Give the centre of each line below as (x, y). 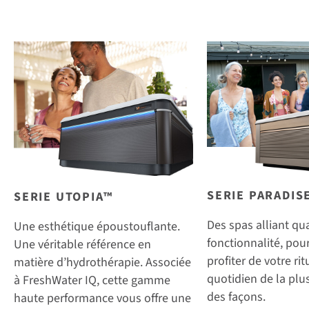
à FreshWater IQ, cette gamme (92, 280)
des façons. (236, 297)
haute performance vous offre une (102, 298)
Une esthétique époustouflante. (97, 226)
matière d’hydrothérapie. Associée (102, 262)
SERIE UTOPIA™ (63, 197)
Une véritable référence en (82, 244)
